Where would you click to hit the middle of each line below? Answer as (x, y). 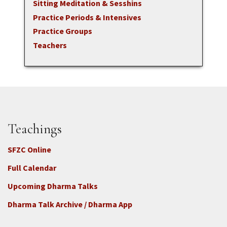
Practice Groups (63, 31)
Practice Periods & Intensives (87, 17)
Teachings (35, 129)
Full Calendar (32, 168)
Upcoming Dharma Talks (53, 186)
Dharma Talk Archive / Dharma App (70, 204)
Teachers (50, 45)
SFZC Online (29, 150)
